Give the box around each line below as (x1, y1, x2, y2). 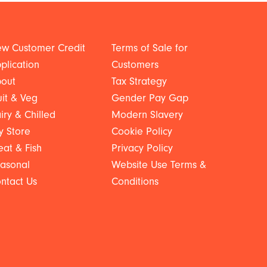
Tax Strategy (111, 75, 167, 88)
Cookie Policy (111, 125, 172, 138)
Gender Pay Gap (111, 92, 188, 104)
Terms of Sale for (111, 42, 188, 54)
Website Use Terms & (111, 159, 206, 171)
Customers (111, 58, 159, 71)
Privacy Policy (111, 142, 173, 154)
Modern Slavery (111, 108, 183, 121)
